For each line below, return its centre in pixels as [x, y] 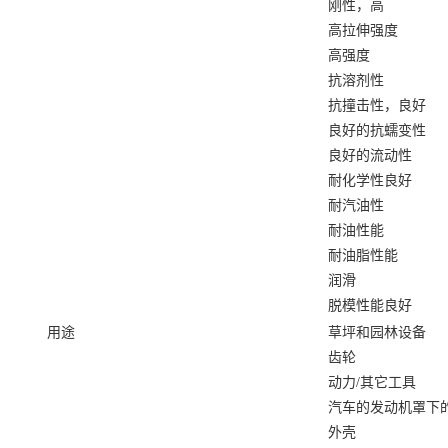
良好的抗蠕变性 [377, 130]
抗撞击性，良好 [377, 105]
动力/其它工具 [372, 382]
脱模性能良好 [370, 305]
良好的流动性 [370, 155]
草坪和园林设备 [377, 332]
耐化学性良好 [370, 180]
